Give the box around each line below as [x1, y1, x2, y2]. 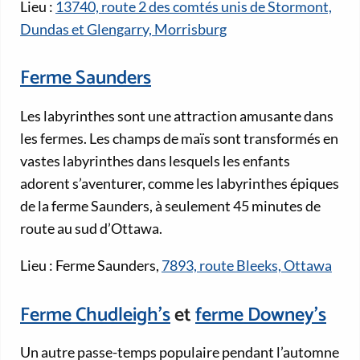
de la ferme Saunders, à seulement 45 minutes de [20, 197, 321, 215]
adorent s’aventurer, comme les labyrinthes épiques [20, 174, 339, 193]
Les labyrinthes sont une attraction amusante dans [20, 107, 333, 125]
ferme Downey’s [195, 299, 326, 331]
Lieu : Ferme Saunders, [20, 256, 162, 275]
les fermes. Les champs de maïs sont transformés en [20, 129, 338, 148]
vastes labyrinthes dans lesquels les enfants [20, 152, 290, 170]
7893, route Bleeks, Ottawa [162, 256, 332, 275]
